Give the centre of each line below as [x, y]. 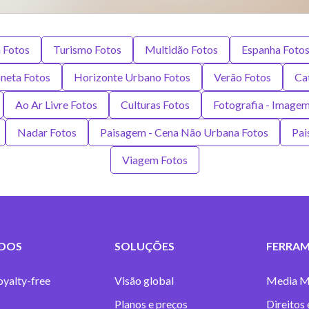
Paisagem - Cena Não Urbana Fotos [184, 132]
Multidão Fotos [181, 49]
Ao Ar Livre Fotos [56, 104]
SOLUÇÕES [145, 246]
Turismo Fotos [87, 49]
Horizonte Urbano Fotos [132, 77]
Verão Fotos [242, 77]
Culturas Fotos [155, 104]
